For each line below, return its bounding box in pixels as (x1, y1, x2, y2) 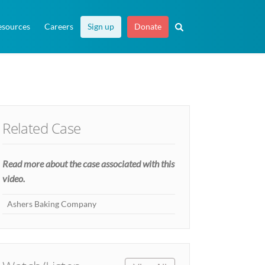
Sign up (88, 22, 114, 31)
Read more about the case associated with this (2, 157, 175, 169)
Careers (44, 22, 73, 31)
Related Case (2, 118, 81, 138)
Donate (134, 22, 161, 31)
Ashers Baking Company (7, 199, 96, 209)
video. (2, 172, 25, 184)
